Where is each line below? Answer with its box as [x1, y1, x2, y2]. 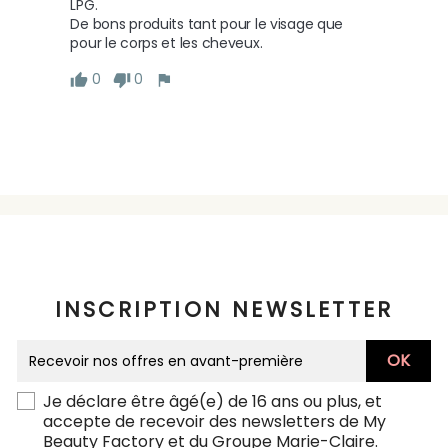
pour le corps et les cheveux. [70, 32, 266, 53]
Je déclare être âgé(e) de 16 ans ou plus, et [43, 390, 382, 414]
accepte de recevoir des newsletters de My [43, 410, 386, 434]
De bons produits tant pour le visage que [70, 13, 344, 34]
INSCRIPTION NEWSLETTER [54, 295, 394, 325]
